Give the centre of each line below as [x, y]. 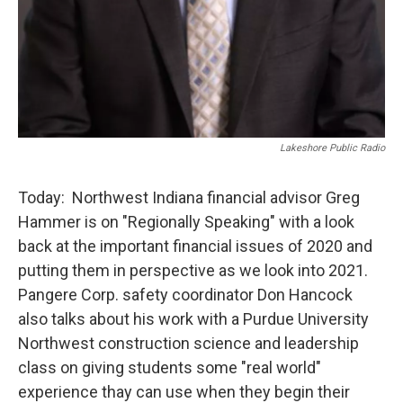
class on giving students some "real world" [170, 368]
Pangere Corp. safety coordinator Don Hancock [185, 295]
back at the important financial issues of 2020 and [195, 246]
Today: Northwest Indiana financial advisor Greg [189, 198]
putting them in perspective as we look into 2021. [193, 271]
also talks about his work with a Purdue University [193, 319]
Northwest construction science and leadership [188, 344]
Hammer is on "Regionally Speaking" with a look [186, 222]
